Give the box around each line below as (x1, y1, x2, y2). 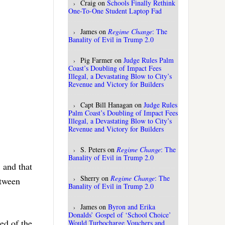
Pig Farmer (80, 55, 113, 65)
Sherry (80, 173, 99, 183)
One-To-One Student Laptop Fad (68, 6, 162, 16)
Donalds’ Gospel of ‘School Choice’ (68, 210, 171, 220)
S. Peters (80, 145, 105, 155)
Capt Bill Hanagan (80, 100, 133, 110)
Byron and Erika (108, 202, 155, 212)
